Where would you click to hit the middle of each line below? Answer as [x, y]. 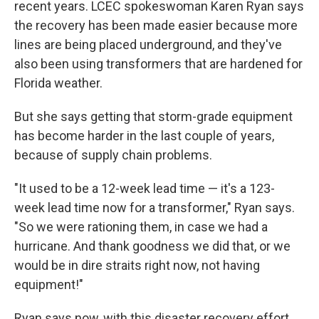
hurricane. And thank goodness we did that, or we [152, 246]
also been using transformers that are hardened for [158, 64]
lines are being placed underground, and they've [148, 45]
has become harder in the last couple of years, [144, 136]
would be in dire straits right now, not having [137, 265]
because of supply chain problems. [113, 155]
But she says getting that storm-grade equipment [153, 116]
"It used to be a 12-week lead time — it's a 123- [145, 188]
